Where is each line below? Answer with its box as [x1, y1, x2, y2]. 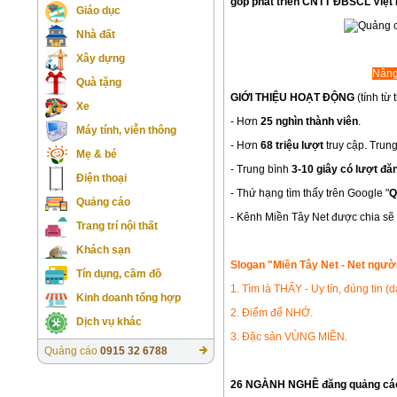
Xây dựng [76, 52, 125, 65]
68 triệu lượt [261, 138, 323, 152]
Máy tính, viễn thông [76, 124, 176, 136]
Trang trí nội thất [76, 220, 158, 232]
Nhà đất [76, 28, 115, 41]
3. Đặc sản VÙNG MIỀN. [230, 330, 347, 343]
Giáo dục [76, 4, 121, 17]
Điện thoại [76, 172, 127, 184]
